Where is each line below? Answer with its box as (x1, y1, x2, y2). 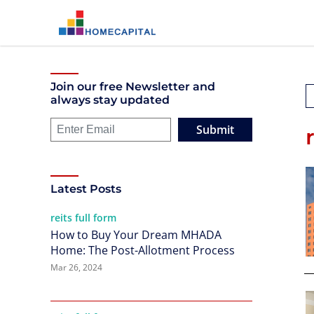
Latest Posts (50, 182, 121, 196)
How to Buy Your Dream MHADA (50, 227, 221, 243)
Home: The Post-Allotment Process (50, 243, 235, 258)
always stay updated (50, 93, 170, 107)
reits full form (50, 211, 116, 224)
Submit (196, 122, 234, 137)
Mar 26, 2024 (50, 261, 102, 273)
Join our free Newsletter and (50, 80, 215, 93)
